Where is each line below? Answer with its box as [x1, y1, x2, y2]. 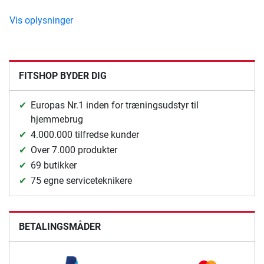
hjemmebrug [31, 114, 83, 126]
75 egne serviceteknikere [31, 175, 132, 187]
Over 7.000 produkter [31, 144, 117, 156]
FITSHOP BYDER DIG [19, 70, 107, 82]
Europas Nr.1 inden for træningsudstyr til [31, 100, 199, 111]
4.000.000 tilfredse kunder [31, 129, 139, 141]
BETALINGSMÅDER [19, 221, 101, 233]
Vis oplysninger [9, 15, 73, 27]
